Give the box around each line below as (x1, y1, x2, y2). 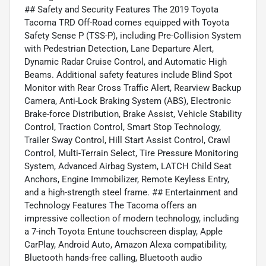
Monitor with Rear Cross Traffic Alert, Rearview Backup (24, 83, 241, 94)
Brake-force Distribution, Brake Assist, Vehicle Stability (24, 109, 242, 120)
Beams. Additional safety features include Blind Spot (24, 69, 232, 81)
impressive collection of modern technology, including (24, 213, 239, 224)
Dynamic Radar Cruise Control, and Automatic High (24, 56, 227, 68)
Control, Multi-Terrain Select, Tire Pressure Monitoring (24, 148, 238, 159)
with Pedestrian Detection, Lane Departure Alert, (24, 43, 214, 55)
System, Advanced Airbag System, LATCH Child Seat (24, 161, 232, 172)
